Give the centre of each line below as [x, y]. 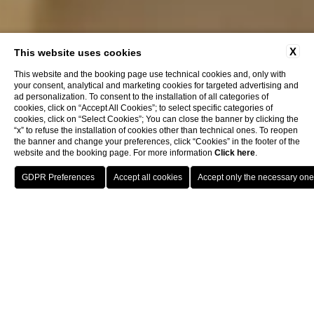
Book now [246, 184]
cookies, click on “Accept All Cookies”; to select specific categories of [143, 108]
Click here [235, 153]
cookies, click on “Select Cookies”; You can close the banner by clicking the [156, 119]
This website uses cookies [78, 53]
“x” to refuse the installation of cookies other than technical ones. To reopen [156, 130]
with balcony [157, 302]
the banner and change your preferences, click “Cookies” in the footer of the [157, 142]
